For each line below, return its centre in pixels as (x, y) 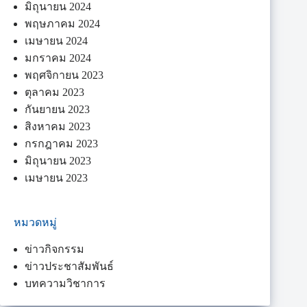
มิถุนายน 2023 (58, 160)
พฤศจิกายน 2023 (64, 75)
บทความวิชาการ (65, 284)
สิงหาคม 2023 (58, 126)
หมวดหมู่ (35, 222)
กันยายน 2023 (57, 109)
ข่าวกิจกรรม (54, 249)
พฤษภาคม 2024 (62, 23)
